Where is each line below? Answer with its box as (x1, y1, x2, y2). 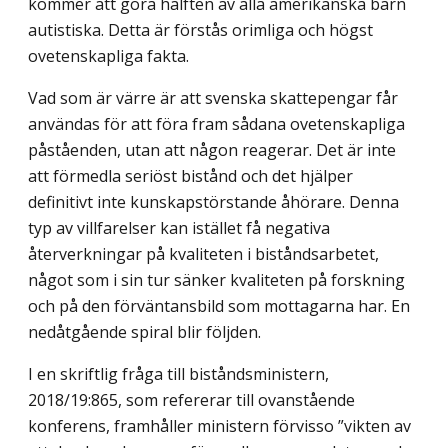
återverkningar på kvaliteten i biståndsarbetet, (28, 242, 379, 265)
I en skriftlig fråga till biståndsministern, (28, 362, 329, 385)
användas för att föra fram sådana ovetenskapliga (28, 112, 405, 135)
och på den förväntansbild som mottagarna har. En (28, 294, 410, 317)
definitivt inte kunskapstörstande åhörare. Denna (28, 190, 399, 213)
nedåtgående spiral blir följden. (28, 320, 261, 343)
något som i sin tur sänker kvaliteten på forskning (28, 268, 405, 291)
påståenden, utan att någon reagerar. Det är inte (28, 138, 396, 161)
